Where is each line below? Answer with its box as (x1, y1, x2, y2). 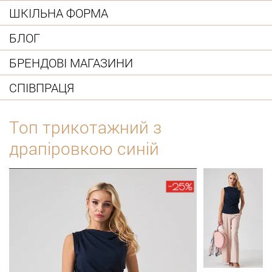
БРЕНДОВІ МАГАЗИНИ (9, 54, 133, 70)
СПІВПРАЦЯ (9, 79, 74, 95)
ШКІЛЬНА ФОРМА (9, 4, 108, 21)
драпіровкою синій (9, 137, 159, 160)
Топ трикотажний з (9, 116, 161, 139)
